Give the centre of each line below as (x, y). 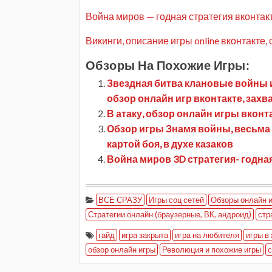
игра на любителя (207, 235)
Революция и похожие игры (212, 250)
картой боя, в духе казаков (170, 144)
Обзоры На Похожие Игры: (168, 65)
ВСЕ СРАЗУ (120, 200)
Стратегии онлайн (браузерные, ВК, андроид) (170, 214)
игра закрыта (145, 235)
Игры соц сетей (176, 200)
